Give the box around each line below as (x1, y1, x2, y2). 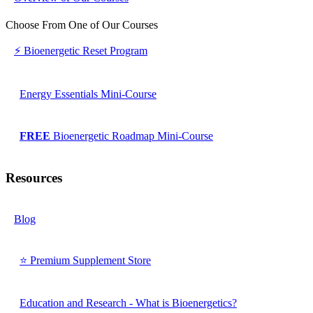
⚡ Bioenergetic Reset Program (14, 45, 147, 57)
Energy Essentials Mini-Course (20, 87, 156, 100)
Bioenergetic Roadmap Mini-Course (53, 129, 213, 142)
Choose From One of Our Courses (6, 18, 158, 31)
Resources (6, 170, 62, 185)
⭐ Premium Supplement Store (20, 254, 151, 266)
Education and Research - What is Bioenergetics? (20, 297, 237, 310)
